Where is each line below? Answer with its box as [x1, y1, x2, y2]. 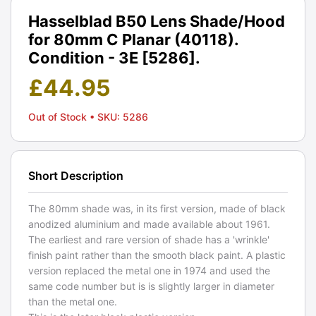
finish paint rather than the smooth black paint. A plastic [28, 248, 286, 261]
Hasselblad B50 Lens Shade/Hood [28, 11, 285, 30]
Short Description [28, 168, 123, 183]
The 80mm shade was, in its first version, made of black [28, 202, 286, 214]
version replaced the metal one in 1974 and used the [28, 264, 270, 276]
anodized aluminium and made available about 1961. [28, 217, 270, 230]
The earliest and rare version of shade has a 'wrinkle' [28, 233, 269, 245]
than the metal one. [28, 295, 117, 308]
